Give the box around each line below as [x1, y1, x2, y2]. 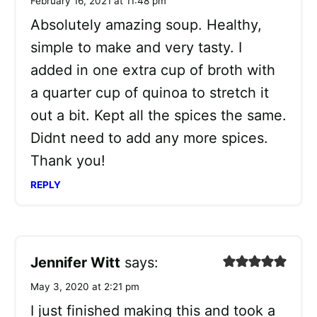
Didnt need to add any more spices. [30, 129, 268, 147]
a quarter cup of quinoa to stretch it [30, 84, 269, 102]
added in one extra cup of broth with [30, 62, 275, 79]
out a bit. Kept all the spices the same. [30, 107, 287, 125]
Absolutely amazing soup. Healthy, [30, 16, 262, 34]
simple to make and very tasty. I [30, 39, 242, 57]
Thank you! [30, 152, 105, 170]
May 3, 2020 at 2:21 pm [30, 281, 139, 293]
